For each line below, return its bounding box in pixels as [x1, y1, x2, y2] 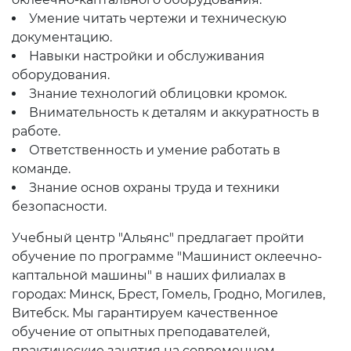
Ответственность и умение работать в [29, 143, 280, 157]
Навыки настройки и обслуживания [29, 49, 265, 63]
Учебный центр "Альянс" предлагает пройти [12, 230, 304, 245]
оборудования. [12, 67, 110, 82]
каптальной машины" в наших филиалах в [12, 268, 286, 283]
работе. [12, 124, 60, 139]
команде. [12, 161, 71, 176]
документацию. [12, 30, 112, 45]
